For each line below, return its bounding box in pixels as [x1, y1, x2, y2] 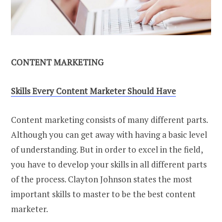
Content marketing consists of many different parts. [11, 114, 208, 126]
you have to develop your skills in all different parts [11, 159, 207, 170]
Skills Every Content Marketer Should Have [11, 85, 176, 97]
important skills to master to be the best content [11, 188, 196, 200]
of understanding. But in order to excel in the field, [11, 144, 203, 156]
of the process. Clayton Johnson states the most [11, 173, 192, 185]
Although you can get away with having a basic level [11, 129, 207, 141]
